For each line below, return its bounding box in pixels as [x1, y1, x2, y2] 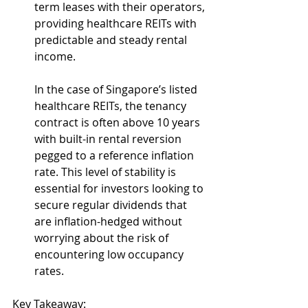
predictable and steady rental [34, 32, 190, 47]
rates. [34, 263, 64, 278]
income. [34, 49, 76, 64]
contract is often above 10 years [34, 115, 203, 130]
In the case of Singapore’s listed [34, 82, 200, 97]
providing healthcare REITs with [34, 16, 199, 31]
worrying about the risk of [34, 230, 171, 245]
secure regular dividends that [34, 197, 190, 212]
